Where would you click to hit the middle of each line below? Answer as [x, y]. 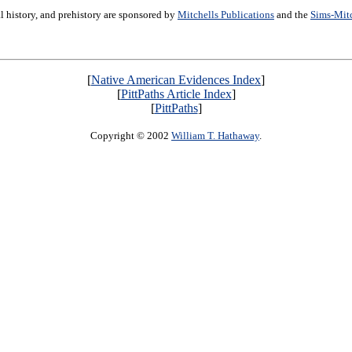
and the [292, 15]
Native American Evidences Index [176, 79]
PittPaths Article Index [176, 93]
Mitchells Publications [225, 15]
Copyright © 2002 [131, 135]
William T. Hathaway [215, 135]
